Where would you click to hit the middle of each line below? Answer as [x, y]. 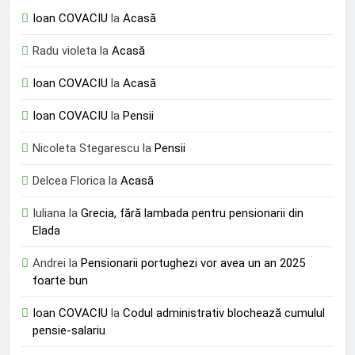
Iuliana [49, 213]
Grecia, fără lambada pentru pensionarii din [192, 213]
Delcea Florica [69, 180]
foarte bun [60, 280]
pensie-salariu [69, 330]
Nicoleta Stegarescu [86, 148]
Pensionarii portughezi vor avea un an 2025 [193, 263]
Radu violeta [65, 50]
